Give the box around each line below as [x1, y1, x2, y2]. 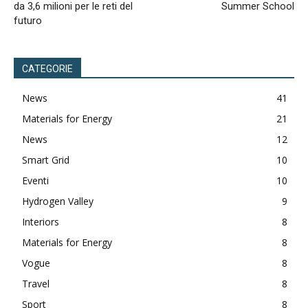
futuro [14, 14, 42, 27]
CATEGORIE [22, 63, 73, 74]
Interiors [22, 215, 59, 228]
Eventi [22, 174, 49, 187]
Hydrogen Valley [22, 195, 93, 208]
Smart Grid [22, 153, 69, 166]
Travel [22, 277, 49, 290]
